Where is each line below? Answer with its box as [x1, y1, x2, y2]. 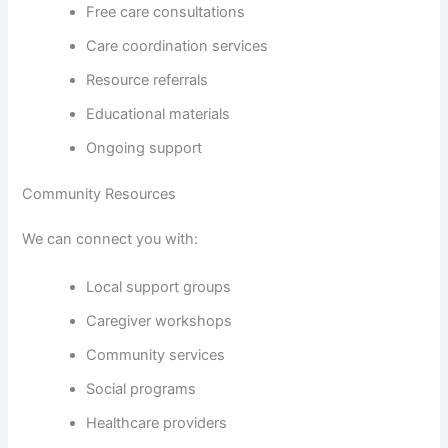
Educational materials [86, 104, 231, 123]
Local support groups [86, 277, 232, 296]
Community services [86, 345, 226, 364]
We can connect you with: [22, 230, 199, 249]
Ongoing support [86, 138, 203, 157]
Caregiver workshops [86, 311, 233, 330]
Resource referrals [86, 70, 209, 89]
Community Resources [22, 184, 177, 203]
